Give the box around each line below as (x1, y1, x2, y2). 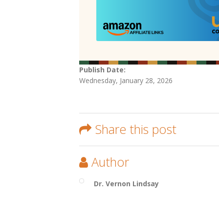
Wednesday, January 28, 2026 (79, 76, 173, 86)
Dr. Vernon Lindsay (94, 179, 159, 189)
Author (91, 153, 129, 171)
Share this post (95, 121, 176, 138)
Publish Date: (79, 65, 128, 75)
